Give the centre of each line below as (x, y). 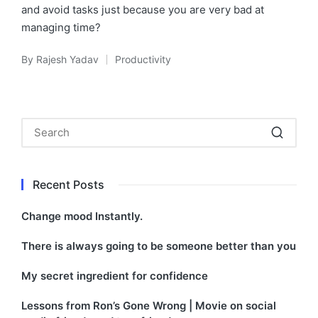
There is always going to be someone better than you (159, 246)
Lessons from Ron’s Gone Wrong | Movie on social (149, 306)
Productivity (143, 59)
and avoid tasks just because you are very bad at (143, 9)
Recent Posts (68, 184)
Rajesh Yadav (67, 59)
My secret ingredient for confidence (115, 276)
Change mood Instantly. (82, 216)
